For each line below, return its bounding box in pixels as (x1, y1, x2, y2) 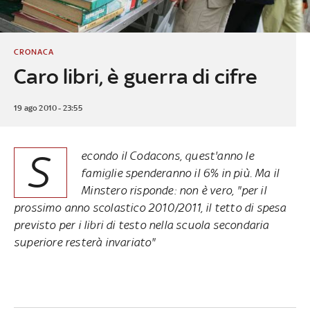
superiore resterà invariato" (13, 235, 156, 249)
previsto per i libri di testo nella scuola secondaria (13, 217, 269, 232)
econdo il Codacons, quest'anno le (81, 148, 254, 163)
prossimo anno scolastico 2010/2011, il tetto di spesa (13, 200, 286, 215)
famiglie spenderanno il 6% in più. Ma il (81, 165, 280, 180)
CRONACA (13, 46, 54, 57)
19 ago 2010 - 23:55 (13, 102, 82, 113)
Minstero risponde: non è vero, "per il (81, 183, 266, 197)
